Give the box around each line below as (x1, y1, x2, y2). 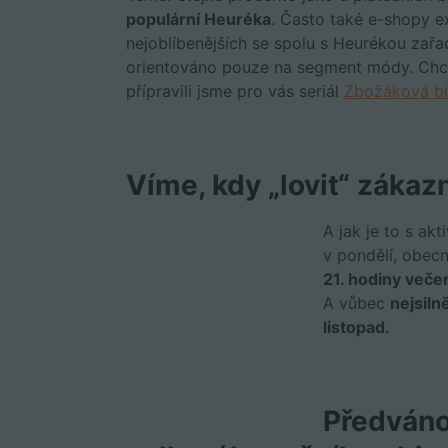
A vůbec (323, 293, 391, 313)
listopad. (323, 317, 391, 337)
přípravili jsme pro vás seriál (126, 81, 345, 101)
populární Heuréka (126, 9, 272, 29)
